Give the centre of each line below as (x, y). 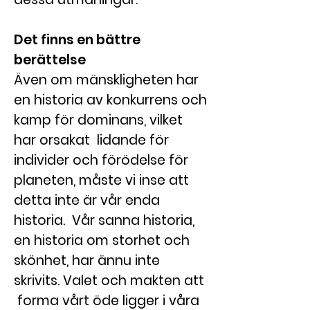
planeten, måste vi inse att (101, 180)
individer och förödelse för (101, 160)
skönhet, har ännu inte (87, 261)
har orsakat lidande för (91, 140)
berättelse (50, 60)
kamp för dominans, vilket (98, 120)
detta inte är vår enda (87, 200)
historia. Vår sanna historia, (104, 220)
